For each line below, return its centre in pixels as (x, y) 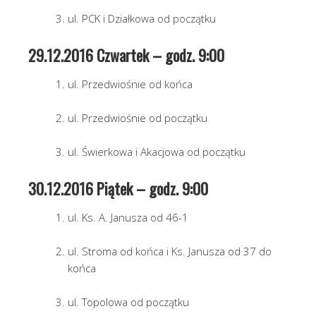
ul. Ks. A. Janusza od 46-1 (128, 218)
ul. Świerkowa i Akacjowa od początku (157, 152)
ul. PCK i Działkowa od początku (142, 19)
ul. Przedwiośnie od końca (130, 84)
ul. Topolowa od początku (128, 302)
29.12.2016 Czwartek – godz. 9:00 (126, 55)
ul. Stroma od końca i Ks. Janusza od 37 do (170, 251)
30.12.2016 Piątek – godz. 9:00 (118, 189)
